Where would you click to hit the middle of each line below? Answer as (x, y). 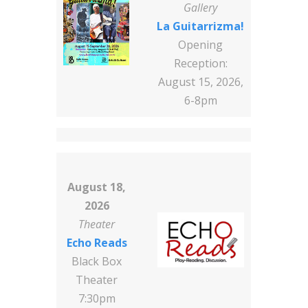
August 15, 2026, (200, 82)
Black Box (97, 262)
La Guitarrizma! (201, 26)
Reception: (200, 64)
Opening (201, 45)
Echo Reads (97, 243)
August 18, (97, 187)
